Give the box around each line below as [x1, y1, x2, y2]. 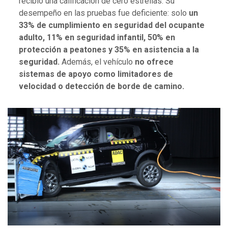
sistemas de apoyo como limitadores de [19, 69, 173, 79]
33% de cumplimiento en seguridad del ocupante [19, 20, 205, 31]
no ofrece [135, 57, 174, 67]
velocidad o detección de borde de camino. [19, 81, 184, 92]
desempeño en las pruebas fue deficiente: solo [19, 8, 189, 18]
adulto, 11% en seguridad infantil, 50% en [19, 33, 175, 43]
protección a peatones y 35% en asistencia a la [19, 45, 199, 55]
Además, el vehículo [60, 57, 135, 67]
